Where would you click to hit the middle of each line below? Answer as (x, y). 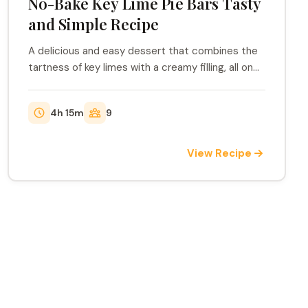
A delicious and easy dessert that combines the (143, 51)
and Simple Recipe (93, 24)
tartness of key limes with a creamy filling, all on (140, 67)
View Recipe (219, 153)
